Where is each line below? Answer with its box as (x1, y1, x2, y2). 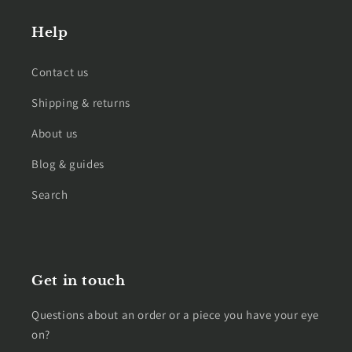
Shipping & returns (31, 95, 130, 110)
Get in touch (31, 273, 126, 289)
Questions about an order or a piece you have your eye (31, 307, 319, 322)
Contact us (31, 64, 89, 79)
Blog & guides (31, 156, 104, 171)
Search (31, 187, 68, 202)
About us (31, 126, 78, 141)
